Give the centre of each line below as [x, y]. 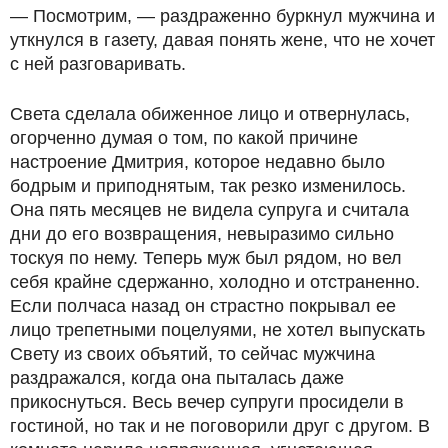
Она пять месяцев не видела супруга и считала [209, 210]
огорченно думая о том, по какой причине [184, 138]
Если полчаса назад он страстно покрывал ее [203, 306]
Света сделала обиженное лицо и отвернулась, [210, 114]
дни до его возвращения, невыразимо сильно [202, 234]
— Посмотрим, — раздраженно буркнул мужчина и [222, 16]
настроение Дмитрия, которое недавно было [197, 162]
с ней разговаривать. [98, 64]
